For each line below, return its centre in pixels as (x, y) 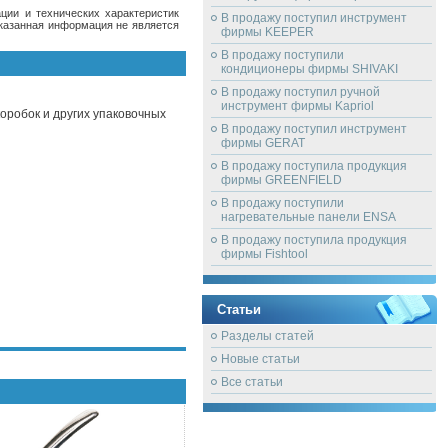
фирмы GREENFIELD (281, 180)
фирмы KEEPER (267, 32)
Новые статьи (260, 359)
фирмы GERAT (263, 143)
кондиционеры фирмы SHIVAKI (309, 69)
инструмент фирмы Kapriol (297, 106)
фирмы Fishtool (264, 254)
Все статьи (252, 382)
